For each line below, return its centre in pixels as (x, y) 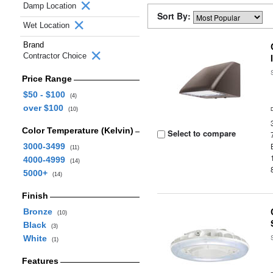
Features (40, 261)
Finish (35, 196)
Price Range (47, 79)
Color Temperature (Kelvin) (77, 130)
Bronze (40, 211)
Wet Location (48, 25)
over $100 (45, 108)
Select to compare (201, 133)
